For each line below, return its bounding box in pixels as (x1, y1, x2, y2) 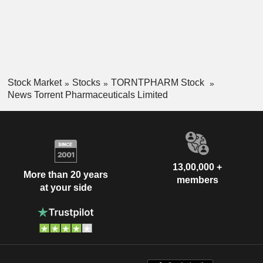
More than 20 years (23, 169, 108, 180)
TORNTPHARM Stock (110, 77, 207, 88)
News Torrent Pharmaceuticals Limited (7, 90, 168, 100)
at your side (39, 182, 92, 193)
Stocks (72, 77, 100, 88)
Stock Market (7, 77, 62, 88)
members (176, 175, 218, 186)
